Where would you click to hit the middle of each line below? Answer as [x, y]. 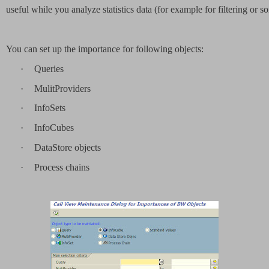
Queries [49, 68]
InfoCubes [54, 128]
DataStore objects [68, 148]
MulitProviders [62, 88]
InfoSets [50, 108]
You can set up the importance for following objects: [105, 49]
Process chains [62, 167]
